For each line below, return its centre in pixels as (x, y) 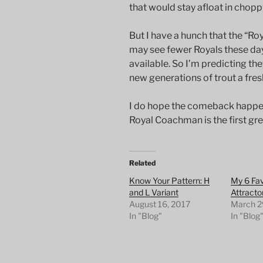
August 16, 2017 (160, 204)
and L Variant (154, 193)
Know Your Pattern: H (169, 181)
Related (142, 163)
